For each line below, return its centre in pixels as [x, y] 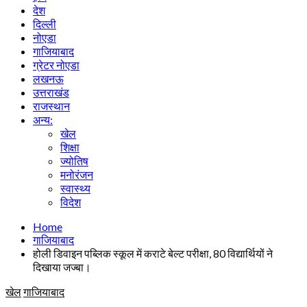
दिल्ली [45, 24]
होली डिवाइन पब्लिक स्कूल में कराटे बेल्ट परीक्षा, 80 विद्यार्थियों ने [153, 253]
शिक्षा [70, 147]
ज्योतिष [74, 161]
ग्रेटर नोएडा [56, 65]
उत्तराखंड [51, 92]
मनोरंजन [77, 174]
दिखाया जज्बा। [62, 267]
